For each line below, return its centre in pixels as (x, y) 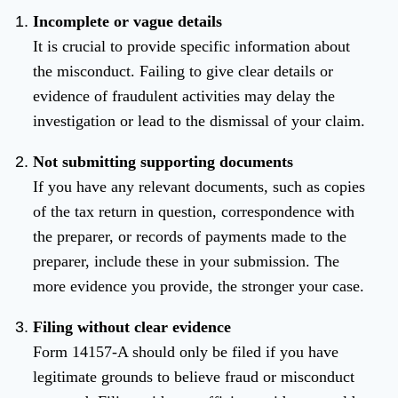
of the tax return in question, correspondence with (194, 212)
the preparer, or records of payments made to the (190, 237)
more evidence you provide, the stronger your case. (199, 287)
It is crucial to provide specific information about (191, 47)
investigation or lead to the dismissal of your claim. (199, 121)
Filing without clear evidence (132, 327)
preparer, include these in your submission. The (186, 262)
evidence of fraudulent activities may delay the (184, 96)
